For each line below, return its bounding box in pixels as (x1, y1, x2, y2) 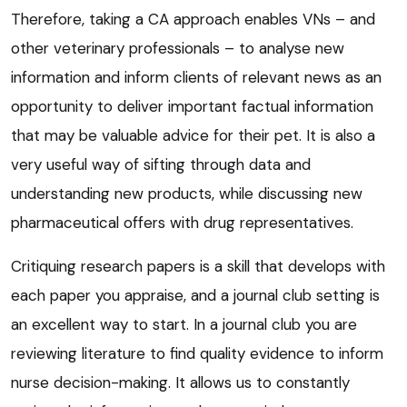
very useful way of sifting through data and (11, 154, 311, 175)
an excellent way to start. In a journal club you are (11, 314, 357, 335)
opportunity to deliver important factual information (11, 96, 373, 117)
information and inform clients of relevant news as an (11, 67, 382, 88)
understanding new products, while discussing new (11, 184, 362, 204)
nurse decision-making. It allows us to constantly (11, 372, 350, 393)
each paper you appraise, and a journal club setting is (11, 285, 380, 306)
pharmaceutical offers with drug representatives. (11, 213, 353, 233)
